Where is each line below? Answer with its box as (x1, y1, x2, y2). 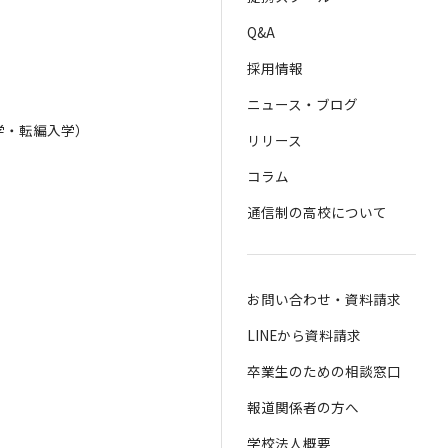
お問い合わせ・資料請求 (246, 289, 401, 310)
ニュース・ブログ (246, 94, 358, 115)
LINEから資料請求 (246, 325, 361, 346)
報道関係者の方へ (246, 397, 359, 418)
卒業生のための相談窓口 (246, 361, 401, 382)
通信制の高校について (246, 202, 387, 223)
